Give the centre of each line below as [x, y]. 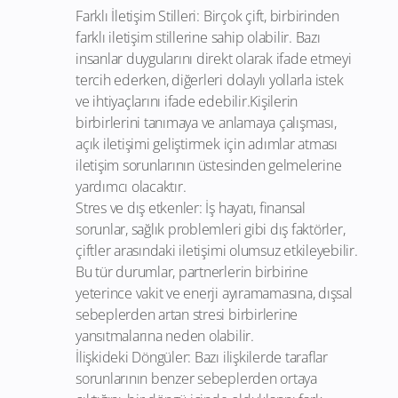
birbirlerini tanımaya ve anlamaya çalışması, [206, 123]
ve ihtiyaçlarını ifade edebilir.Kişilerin [187, 102]
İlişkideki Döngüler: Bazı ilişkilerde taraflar [202, 358]
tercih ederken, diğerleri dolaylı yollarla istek [210, 80]
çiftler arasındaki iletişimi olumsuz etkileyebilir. [217, 251]
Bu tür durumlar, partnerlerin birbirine [192, 272]
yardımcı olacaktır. [131, 187]
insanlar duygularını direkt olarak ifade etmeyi [214, 59]
